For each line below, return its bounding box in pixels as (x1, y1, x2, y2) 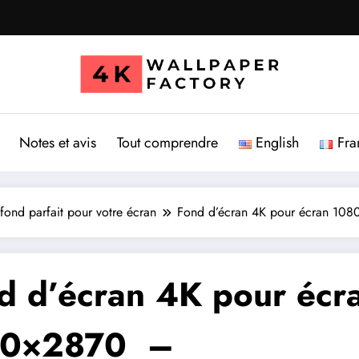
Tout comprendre (117, 132, 218, 154)
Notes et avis (19, 132, 96, 154)
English (256, 132, 300, 154)
